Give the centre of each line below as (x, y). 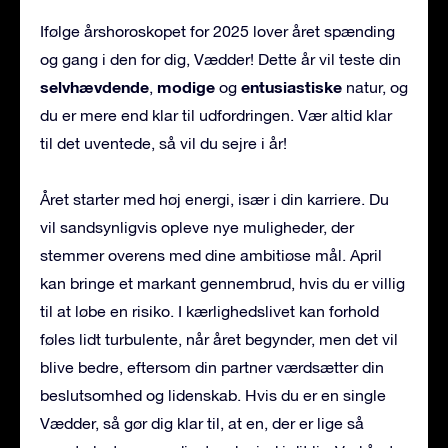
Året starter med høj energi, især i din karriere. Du (214, 199)
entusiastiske (291, 87)
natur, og (375, 87)
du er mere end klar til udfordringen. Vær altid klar (216, 115)
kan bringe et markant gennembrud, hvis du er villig (222, 283)
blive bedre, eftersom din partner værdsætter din (212, 367)
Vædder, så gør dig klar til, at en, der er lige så (202, 423)
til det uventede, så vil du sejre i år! (163, 143)
